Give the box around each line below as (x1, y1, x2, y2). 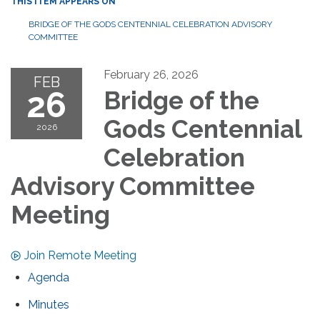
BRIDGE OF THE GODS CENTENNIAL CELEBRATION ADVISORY (29, 19, 272, 29)
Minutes (28, 297, 69, 311)
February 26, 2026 (104, 67, 199, 81)
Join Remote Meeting (24, 248, 136, 262)
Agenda (28, 270, 69, 284)
